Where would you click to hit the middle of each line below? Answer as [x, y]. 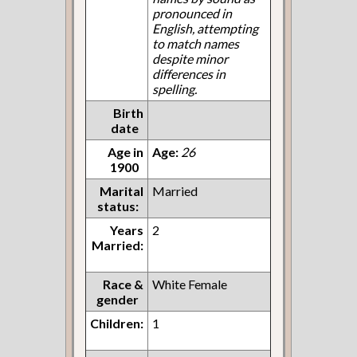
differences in [189, 73]
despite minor [190, 58]
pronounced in [192, 13]
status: [118, 206]
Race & [124, 284]
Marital [122, 190]
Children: [117, 323]
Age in [126, 151]
